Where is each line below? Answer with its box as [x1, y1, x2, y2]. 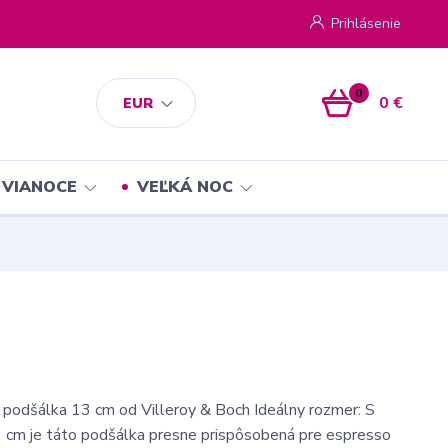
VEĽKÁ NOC [137, 176, 233, 198]
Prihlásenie [330, 14, 401, 33]
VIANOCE [2, 176, 77, 198]
